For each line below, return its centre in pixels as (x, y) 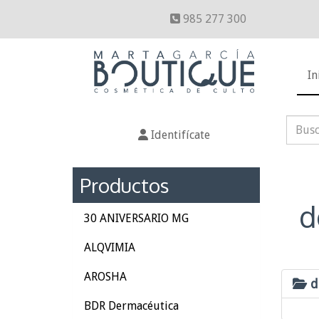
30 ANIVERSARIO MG (136, 218)
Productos (125, 185)
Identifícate (179, 135)
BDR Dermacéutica (131, 306)
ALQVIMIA (110, 247)
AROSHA (105, 277)
